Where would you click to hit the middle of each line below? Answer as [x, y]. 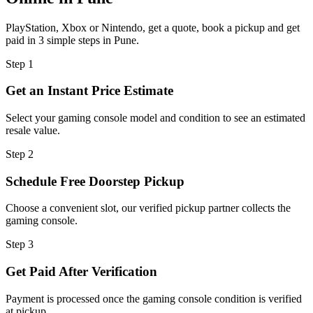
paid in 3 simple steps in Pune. [72, 40]
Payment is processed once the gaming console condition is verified [154, 298]
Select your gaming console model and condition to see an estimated [155, 117]
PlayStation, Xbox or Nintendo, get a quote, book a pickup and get [153, 27]
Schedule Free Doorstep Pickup [95, 181]
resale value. [33, 130]
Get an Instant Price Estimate [89, 91]
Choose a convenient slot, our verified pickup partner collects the [148, 208]
